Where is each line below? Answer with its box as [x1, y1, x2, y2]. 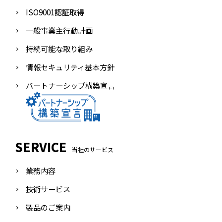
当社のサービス [72, 145, 113, 154]
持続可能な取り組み [26, 43, 93, 54]
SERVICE [15, 138, 67, 156]
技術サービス [26, 183, 70, 194]
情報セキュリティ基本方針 [26, 61, 114, 72]
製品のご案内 [26, 202, 70, 213]
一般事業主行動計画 [26, 25, 93, 36]
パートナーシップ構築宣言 [26, 80, 115, 91]
